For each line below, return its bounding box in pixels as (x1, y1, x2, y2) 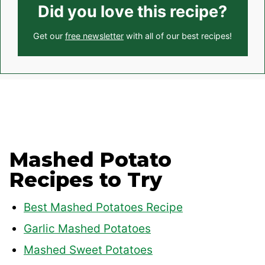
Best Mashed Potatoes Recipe (24, 200, 183, 214)
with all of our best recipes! (124, 31, 232, 41)
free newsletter (65, 31, 124, 41)
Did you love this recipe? (38, 2, 227, 22)
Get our (33, 31, 65, 41)
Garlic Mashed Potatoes (24, 221, 151, 235)
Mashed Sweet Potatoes (24, 243, 153, 257)
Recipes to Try (9, 167, 162, 192)
